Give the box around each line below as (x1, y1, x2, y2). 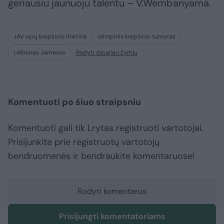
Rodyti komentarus (77, 186, 146, 197)
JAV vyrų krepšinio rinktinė (13, 32, 87, 41)
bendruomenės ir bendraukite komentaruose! (8, 150, 195, 162)
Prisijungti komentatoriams (58, 211, 165, 222)
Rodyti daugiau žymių (76, 48, 137, 57)
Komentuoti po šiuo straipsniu (8, 96, 141, 108)
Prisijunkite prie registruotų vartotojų (8, 136, 159, 148)
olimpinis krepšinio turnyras (98, 32, 175, 41)
